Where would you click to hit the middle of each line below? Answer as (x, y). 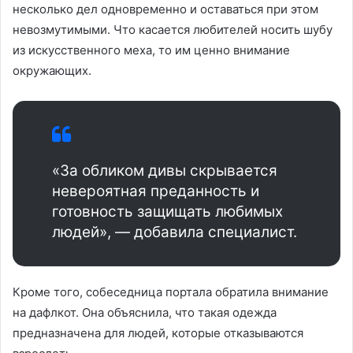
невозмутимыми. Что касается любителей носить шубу (173, 29)
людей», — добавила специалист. (175, 232)
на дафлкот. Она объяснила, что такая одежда (145, 312)
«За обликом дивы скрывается (165, 170)
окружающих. (52, 70)
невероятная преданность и (156, 191)
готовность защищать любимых (167, 211)
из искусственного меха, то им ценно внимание (151, 50)
